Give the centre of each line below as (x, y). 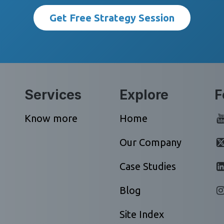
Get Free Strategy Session (112, 18)
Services (53, 95)
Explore (144, 95)
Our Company (150, 142)
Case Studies (148, 166)
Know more (51, 118)
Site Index (142, 214)
